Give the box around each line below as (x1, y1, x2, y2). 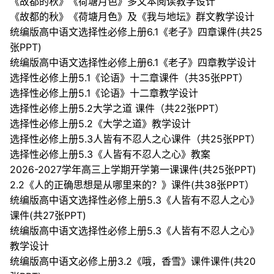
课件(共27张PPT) (10, 209, 86, 222)
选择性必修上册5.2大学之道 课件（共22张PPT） (10, 102, 224, 115)
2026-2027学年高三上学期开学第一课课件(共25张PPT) (10, 163, 256, 176)
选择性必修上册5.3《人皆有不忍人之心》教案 (10, 148, 210, 161)
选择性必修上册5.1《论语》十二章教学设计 (10, 87, 198, 100)
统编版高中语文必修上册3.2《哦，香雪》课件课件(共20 (10, 255, 256, 268)
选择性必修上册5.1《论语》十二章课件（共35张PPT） (10, 72, 248, 84)
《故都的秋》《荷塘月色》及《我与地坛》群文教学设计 (10, 10, 254, 23)
